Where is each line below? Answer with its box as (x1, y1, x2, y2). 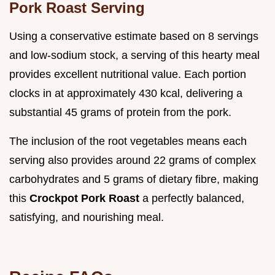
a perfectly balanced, (142, 192, 244, 204)
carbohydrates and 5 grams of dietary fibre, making (9, 172, 258, 185)
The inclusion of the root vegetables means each (9, 134, 247, 147)
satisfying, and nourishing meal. (9, 211, 164, 223)
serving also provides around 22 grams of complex (9, 153, 256, 166)
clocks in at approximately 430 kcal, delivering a (9, 87, 242, 99)
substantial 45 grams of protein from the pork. (9, 106, 231, 118)
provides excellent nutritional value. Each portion (9, 68, 246, 80)
